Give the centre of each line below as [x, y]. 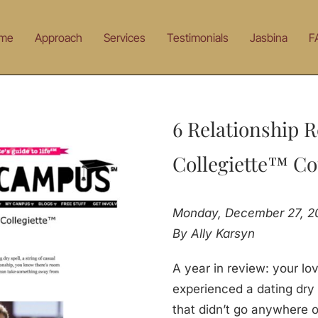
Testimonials [197, 38]
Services [124, 38]
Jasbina [268, 38]
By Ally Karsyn [213, 234]
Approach [58, 38]
